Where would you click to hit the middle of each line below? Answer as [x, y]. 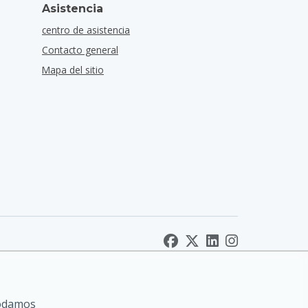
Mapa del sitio [73, 70]
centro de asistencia [86, 30]
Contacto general [80, 50]
